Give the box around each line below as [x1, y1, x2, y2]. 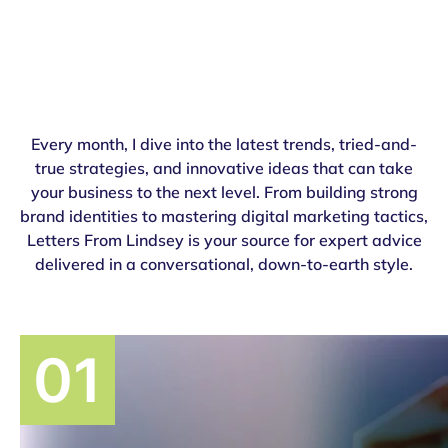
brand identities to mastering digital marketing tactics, [20, 206, 428, 226]
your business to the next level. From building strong [30, 182, 418, 202]
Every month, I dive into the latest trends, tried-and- [31, 134, 417, 154]
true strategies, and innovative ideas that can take [35, 158, 413, 178]
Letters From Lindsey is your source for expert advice [26, 230, 422, 250]
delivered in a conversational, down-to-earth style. [35, 254, 413, 274]
